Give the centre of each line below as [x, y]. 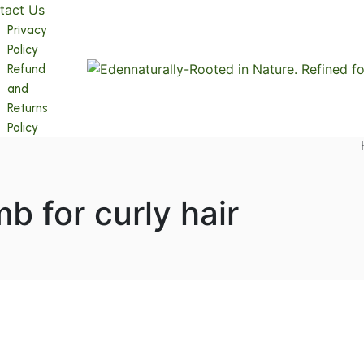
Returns [28, 108]
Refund [26, 69]
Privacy [27, 30]
